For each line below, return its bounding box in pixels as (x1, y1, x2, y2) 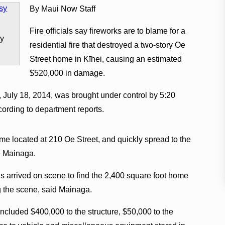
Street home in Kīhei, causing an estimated (29, 54, 182, 63)
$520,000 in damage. (29, 68, 105, 77)
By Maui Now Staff (29, 4, 95, 13)
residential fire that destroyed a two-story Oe (29, 40, 185, 49)
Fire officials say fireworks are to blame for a (29, 26, 185, 35)
